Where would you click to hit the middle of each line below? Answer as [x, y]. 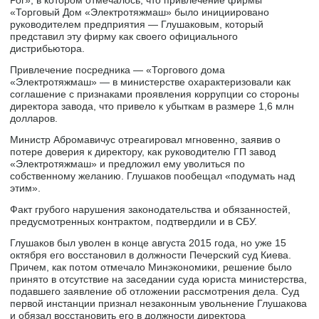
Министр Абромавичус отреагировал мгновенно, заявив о [146, 139]
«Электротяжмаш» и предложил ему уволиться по [128, 163]
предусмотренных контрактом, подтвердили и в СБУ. [134, 221]
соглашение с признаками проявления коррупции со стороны [155, 94]
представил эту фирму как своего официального [124, 36]
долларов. [34, 118]
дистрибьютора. [48, 48]
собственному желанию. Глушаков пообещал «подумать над [153, 176]
